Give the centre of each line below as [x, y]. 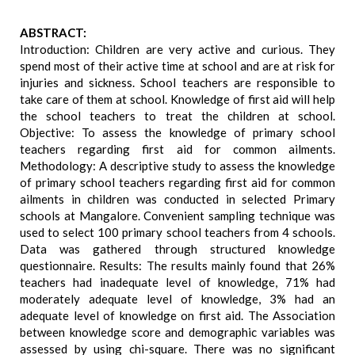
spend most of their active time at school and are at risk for [177, 66]
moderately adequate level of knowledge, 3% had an [177, 299]
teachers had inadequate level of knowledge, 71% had [177, 282]
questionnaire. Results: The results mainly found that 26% [177, 265]
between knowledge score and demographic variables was [177, 332]
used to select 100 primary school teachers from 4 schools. [177, 232]
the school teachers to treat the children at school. [177, 116]
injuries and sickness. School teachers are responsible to [177, 82]
